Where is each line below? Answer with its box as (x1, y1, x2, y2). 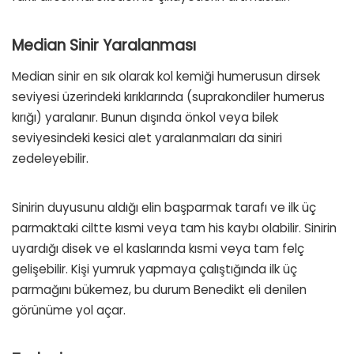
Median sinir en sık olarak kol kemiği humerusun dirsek (12, 67, 320, 85)
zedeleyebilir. (12, 149, 88, 167)
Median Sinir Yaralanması (12, 35, 196, 57)
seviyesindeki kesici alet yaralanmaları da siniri (12, 129, 282, 146)
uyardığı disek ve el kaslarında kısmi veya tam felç (12, 239, 304, 257)
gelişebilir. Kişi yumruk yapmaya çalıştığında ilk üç (12, 260, 297, 277)
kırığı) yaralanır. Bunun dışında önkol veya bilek (12, 108, 278, 126)
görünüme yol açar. (12, 301, 126, 318)
